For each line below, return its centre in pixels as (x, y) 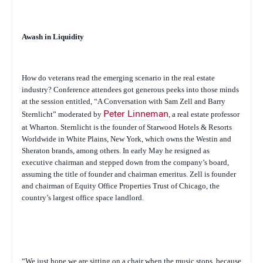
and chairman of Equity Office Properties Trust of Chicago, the (121, 186)
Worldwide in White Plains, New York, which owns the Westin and (127, 139)
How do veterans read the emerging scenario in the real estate (118, 78)
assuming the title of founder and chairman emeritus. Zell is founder (129, 174)
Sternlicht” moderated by (63, 114)
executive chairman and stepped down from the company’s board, (125, 162)
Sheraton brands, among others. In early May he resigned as (116, 151)
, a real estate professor (204, 114)
